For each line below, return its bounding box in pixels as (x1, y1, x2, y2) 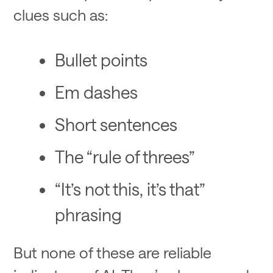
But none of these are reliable (13, 243, 212, 261)
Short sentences (54, 113, 177, 134)
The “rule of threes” (54, 146, 194, 167)
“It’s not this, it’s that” (54, 179, 205, 199)
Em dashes (54, 81, 138, 102)
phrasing (54, 204, 122, 225)
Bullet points (54, 49, 147, 69)
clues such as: (13, 5, 108, 24)
